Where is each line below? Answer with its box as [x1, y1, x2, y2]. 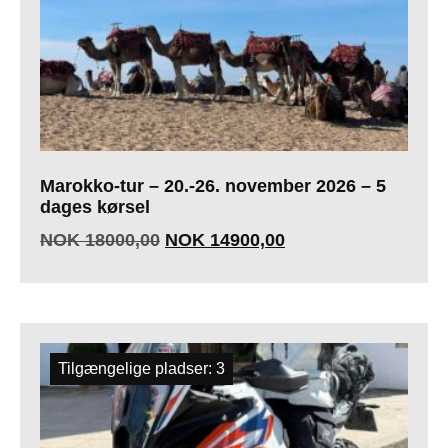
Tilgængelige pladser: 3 [58, 360, 225, 378]
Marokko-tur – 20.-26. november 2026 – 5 [40, 176, 386, 197]
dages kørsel [40, 197, 150, 218]
